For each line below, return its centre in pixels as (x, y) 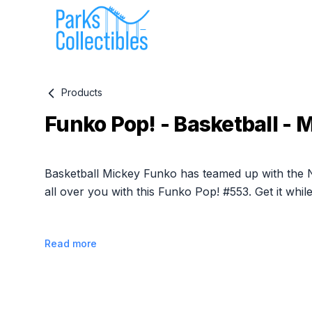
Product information (97, 156)
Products (80, 92)
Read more (71, 244)
